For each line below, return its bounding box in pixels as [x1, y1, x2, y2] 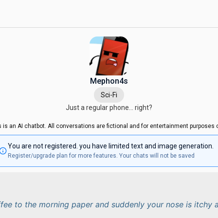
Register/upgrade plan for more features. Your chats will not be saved [7, 152, 195, 159]
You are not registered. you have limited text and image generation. [7, 142, 214, 150]
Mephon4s [90, 76, 128, 86]
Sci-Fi [101, 91, 117, 99]
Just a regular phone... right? [66, 104, 152, 111]
